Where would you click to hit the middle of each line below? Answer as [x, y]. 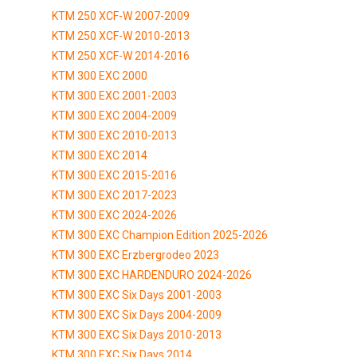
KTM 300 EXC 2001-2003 [114, 95]
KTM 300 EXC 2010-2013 [114, 135]
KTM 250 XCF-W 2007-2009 [121, 16]
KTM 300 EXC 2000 [100, 75]
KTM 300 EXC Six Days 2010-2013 [137, 334]
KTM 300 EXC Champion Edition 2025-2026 [160, 235]
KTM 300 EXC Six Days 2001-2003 [137, 294]
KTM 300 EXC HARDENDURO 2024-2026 [152, 275]
